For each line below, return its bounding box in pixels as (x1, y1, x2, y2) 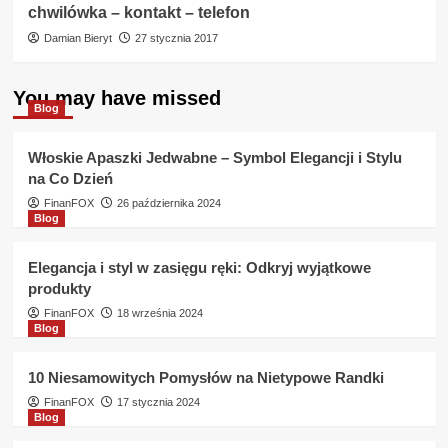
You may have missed (12, 87, 221, 109)
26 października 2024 (116, 197, 221, 209)
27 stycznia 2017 (134, 32, 218, 44)
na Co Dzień (27, 170, 113, 187)
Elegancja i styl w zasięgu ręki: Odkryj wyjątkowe (27, 259, 371, 276)
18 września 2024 (116, 307, 203, 319)
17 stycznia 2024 (116, 396, 200, 408)
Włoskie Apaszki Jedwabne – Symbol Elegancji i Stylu (27, 149, 402, 166)
